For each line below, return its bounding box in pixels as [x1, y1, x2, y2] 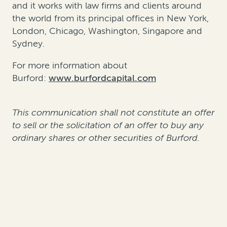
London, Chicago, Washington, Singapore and [12, 25, 202, 36]
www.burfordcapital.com [49, 72, 156, 84]
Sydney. [12, 37, 45, 49]
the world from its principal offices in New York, [12, 12, 209, 24]
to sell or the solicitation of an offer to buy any [12, 119, 204, 131]
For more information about [12, 59, 127, 71]
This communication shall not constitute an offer [12, 106, 214, 118]
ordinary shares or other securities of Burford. [12, 132, 200, 143]
